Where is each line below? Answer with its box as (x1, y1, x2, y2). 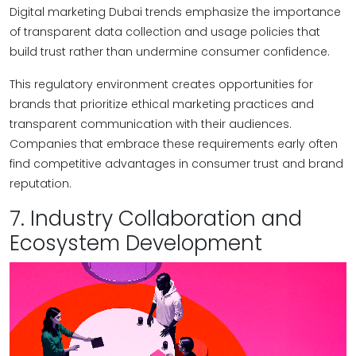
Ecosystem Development (10, 229, 262, 257)
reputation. (10, 176, 72, 192)
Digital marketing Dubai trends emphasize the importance (10, 4, 341, 20)
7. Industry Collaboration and (10, 204, 302, 233)
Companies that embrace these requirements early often (10, 136, 338, 152)
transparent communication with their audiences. (10, 116, 292, 132)
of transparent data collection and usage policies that (10, 24, 320, 40)
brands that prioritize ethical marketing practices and (10, 96, 314, 112)
